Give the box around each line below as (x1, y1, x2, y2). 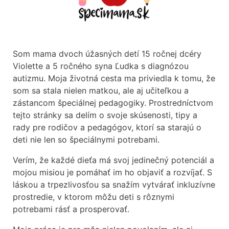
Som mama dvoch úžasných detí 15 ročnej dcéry (13, 48, 201, 59)
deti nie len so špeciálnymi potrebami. (13, 134, 165, 145)
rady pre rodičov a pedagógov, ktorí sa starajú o (13, 122, 201, 132)
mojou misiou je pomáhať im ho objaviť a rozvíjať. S (13, 167, 212, 177)
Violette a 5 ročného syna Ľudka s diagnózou (13, 60, 189, 71)
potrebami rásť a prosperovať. (13, 203, 134, 214)
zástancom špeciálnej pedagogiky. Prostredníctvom (13, 97, 213, 108)
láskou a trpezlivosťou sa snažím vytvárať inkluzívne (13, 179, 215, 190)
